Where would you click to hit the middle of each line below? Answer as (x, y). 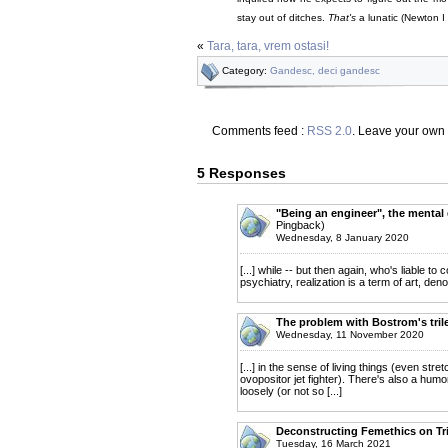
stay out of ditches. (282, 18)
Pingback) (300, 224)
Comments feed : (259, 130)
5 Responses (241, 172)
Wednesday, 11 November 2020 (350, 334)
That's (342, 18)
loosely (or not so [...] (291, 390)
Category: (246, 70)
